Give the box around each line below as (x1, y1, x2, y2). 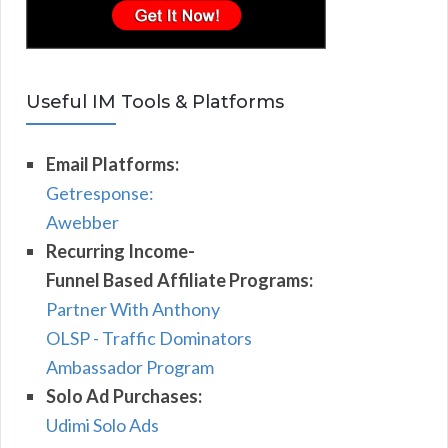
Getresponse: (46, 181, 154, 204)
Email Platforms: (46, 152, 179, 175)
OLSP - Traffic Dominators (46, 326, 252, 349)
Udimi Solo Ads (46, 413, 159, 436)
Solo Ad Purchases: (46, 384, 202, 407)
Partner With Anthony (46, 297, 220, 320)
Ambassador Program (46, 355, 214, 378)
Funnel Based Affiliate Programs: (46, 268, 313, 291)
